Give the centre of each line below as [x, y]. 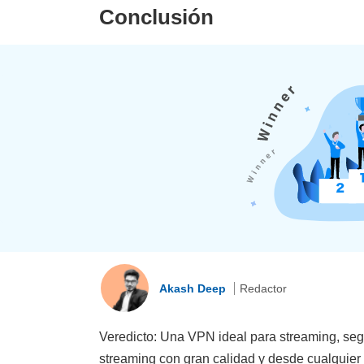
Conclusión [156, 17]
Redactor [263, 289]
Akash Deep [194, 289]
